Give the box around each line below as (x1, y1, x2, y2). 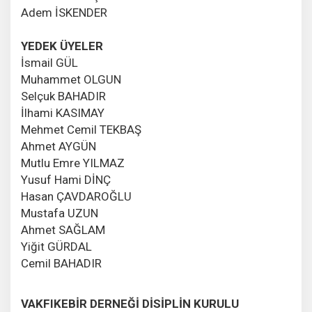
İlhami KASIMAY (21, 105, 104, 120)
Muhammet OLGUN (21, 72, 121, 86)
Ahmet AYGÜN (21, 139, 96, 153)
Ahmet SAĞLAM (21, 222, 105, 237)
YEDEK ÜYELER (21, 38, 103, 53)
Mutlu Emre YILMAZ (21, 155, 125, 170)
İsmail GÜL (21, 55, 78, 70)
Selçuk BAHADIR (21, 88, 106, 103)
